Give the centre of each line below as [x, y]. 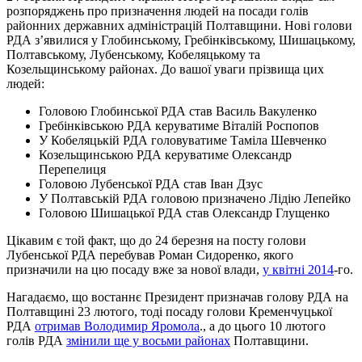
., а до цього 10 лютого [263, 326]
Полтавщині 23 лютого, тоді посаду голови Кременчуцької [169, 311]
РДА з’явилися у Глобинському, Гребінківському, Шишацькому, [181, 40]
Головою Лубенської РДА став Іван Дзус [151, 183]
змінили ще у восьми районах [148, 340]
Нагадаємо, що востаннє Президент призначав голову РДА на [177, 297]
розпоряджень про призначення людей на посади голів [158, 11]
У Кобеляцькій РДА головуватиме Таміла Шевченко [183, 140]
